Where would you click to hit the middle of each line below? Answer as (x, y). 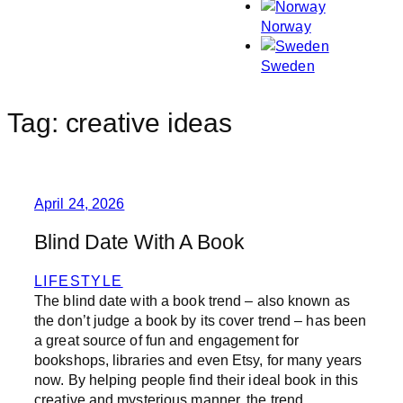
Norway (286, 27)
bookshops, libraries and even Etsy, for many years (198, 360)
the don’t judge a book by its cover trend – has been (201, 321)
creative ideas (149, 123)
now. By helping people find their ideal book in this (197, 380)
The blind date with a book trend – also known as (192, 301)
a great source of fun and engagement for (167, 340)
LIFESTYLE (79, 281)
